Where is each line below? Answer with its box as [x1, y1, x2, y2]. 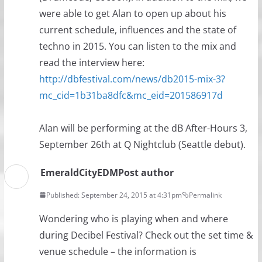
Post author [118, 166, 174, 179]
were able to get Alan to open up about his [39, 6, 226, 20]
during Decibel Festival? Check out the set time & [39, 228, 253, 242]
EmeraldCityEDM [40, 166, 118, 179]
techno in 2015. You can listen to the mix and [39, 39, 236, 53]
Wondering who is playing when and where [39, 212, 228, 225]
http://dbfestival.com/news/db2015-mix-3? [39, 72, 225, 85]
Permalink [188, 189, 222, 200]
